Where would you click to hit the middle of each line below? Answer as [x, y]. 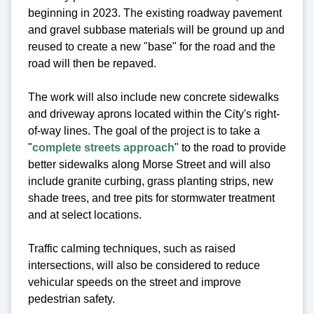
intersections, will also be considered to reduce [144, 266]
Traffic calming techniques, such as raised [132, 249]
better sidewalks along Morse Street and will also [149, 165]
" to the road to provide [230, 148]
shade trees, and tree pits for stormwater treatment [151, 198]
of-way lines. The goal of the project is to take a [144, 131]
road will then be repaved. [92, 64]
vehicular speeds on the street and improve [135, 282]
